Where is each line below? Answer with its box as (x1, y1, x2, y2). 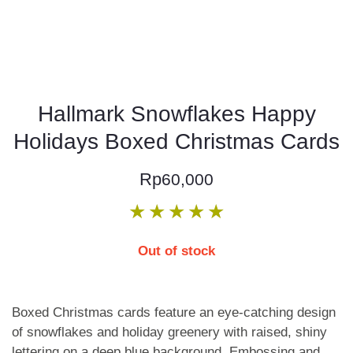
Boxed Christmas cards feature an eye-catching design (12, 305, 336, 320)
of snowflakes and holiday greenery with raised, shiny (12, 325, 327, 340)
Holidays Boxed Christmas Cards (13, 129, 340, 154)
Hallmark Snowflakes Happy (37, 102, 316, 126)
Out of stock (138, 243, 215, 258)
